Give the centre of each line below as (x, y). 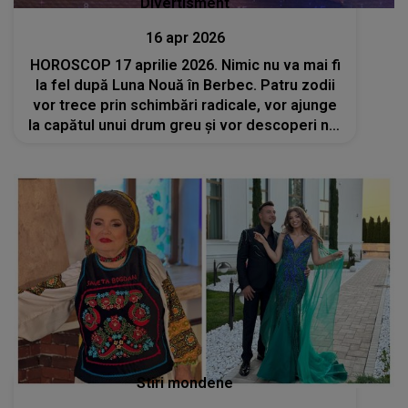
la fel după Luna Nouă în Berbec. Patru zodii (185, 85)
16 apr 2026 (185, 37)
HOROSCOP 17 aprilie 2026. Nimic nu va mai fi (185, 65)
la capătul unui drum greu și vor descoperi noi (185, 125)
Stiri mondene (185, 383)
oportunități (185, 145)
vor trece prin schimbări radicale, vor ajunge (185, 105)
